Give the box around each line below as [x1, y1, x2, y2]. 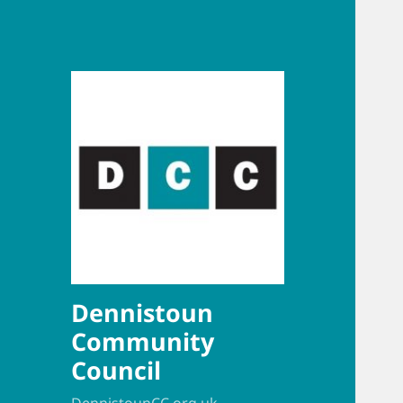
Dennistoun [71, 296, 214, 330]
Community [71, 325, 215, 359]
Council [71, 354, 162, 388]
